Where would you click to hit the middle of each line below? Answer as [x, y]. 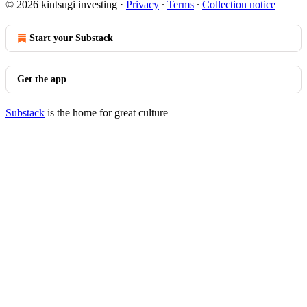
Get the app [42, 79]
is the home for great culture [106, 113]
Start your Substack [71, 38]
